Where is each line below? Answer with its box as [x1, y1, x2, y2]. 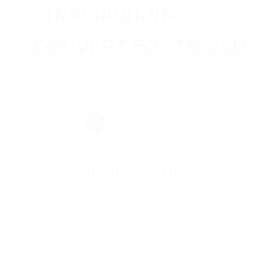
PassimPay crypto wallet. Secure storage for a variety [34, 72, 245, 83]
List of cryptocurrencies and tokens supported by [43, 59, 236, 70]
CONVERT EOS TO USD [32, 38, 246, 57]
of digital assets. [107, 85, 172, 95]
